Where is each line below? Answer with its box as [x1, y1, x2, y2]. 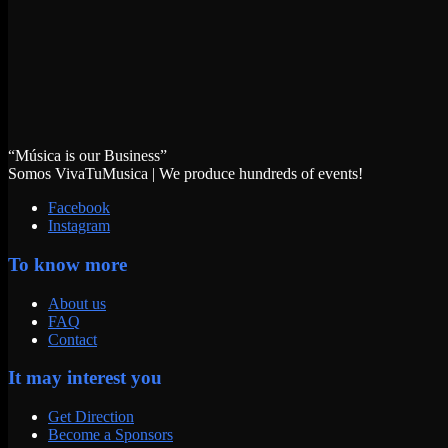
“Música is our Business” [8, 147, 167, 165]
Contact [48, 330, 97, 348]
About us [48, 294, 106, 312]
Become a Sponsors [48, 426, 173, 444]
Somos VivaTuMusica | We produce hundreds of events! [8, 165, 363, 183]
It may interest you [8, 367, 162, 389]
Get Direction [48, 408, 134, 426]
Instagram [48, 217, 110, 235]
